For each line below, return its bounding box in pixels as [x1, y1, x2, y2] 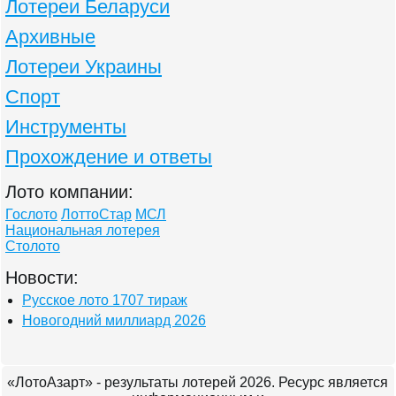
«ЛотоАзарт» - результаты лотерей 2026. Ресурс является [7, 375, 389, 391]
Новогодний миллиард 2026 [22, 313, 206, 329]
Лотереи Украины [5, 56, 162, 79]
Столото [5, 239, 60, 255]
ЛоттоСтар [61, 207, 132, 223]
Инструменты [5, 116, 126, 139]
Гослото [5, 207, 57, 223]
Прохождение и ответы [5, 146, 212, 169]
